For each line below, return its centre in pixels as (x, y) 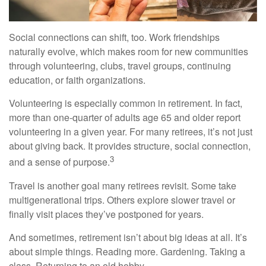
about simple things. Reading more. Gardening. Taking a (127, 251)
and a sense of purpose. (59, 162)
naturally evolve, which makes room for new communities (129, 52)
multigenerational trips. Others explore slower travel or (122, 199)
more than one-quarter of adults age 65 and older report (125, 118)
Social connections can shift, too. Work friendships (114, 37)
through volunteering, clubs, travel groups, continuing (120, 66)
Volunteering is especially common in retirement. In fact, (126, 103)
